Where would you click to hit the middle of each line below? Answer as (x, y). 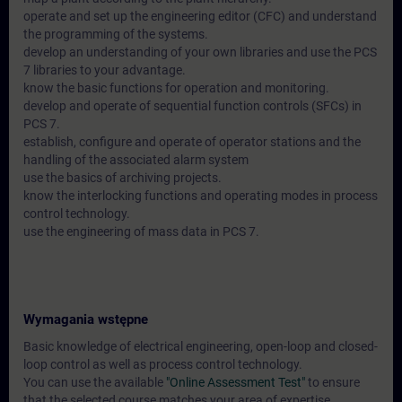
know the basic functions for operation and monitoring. (176, 88)
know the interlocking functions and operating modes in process (201, 196)
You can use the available (95, 382)
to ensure (332, 382)
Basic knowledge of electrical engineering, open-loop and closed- (201, 346)
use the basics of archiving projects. (122, 178)
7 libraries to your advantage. (105, 70)
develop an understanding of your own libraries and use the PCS (200, 52)
